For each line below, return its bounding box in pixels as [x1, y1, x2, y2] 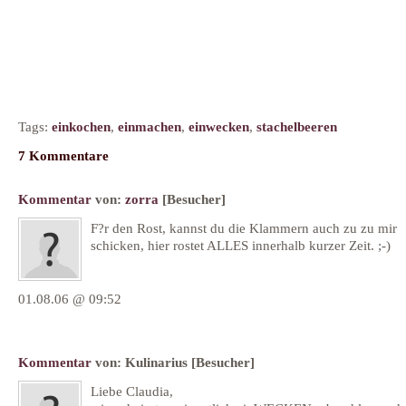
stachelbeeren [256, 118, 337, 134]
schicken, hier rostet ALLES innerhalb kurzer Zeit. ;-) [91, 237, 391, 254]
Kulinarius [125, 354, 188, 371]
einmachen [118, 118, 181, 134]
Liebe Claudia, [91, 383, 173, 400]
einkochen [52, 118, 111, 134]
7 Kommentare [18, 147, 109, 163]
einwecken [188, 118, 249, 134]
